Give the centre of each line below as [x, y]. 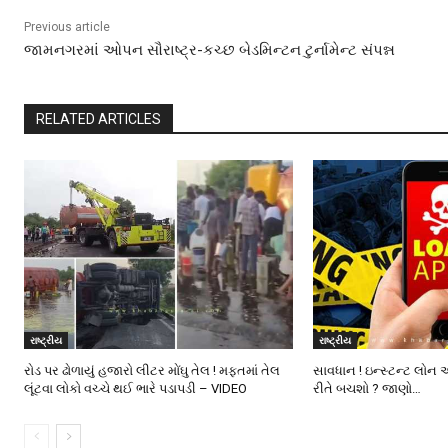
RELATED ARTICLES [98, 119]
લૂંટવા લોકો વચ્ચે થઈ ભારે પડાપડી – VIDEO [135, 388]
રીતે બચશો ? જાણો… [367, 388]
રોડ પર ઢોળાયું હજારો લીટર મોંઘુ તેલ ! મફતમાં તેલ [152, 370]
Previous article [67, 27]
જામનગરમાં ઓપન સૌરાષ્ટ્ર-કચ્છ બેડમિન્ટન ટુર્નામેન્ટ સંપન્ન [209, 50]
